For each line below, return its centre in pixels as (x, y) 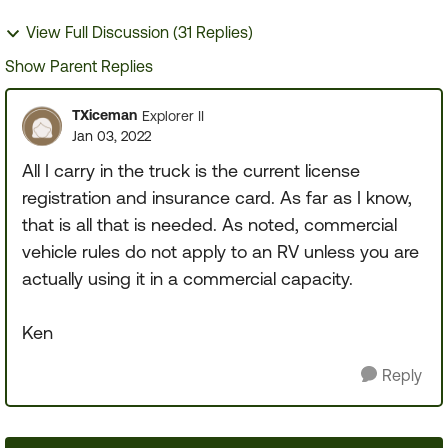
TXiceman (104, 115)
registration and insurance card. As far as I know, (217, 197)
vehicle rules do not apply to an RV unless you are (220, 251)
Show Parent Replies (79, 66)
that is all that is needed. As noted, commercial (209, 224)
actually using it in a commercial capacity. (187, 278)
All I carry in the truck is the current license (191, 170)
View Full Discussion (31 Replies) (139, 32)
